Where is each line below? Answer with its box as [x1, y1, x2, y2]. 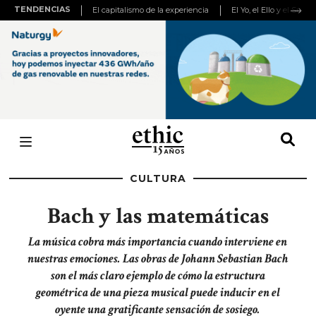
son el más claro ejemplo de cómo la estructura [50, 267, 265, 284]
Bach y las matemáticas [47, 202, 269, 231]
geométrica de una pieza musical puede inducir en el [35, 284, 281, 300]
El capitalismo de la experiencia [92, 5, 209, 15]
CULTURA [130, 172, 186, 185]
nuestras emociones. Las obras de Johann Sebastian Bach [27, 250, 288, 267]
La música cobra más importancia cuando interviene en [28, 233, 288, 250]
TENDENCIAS [14, 4, 71, 14]
